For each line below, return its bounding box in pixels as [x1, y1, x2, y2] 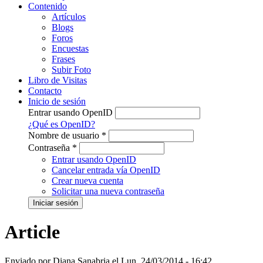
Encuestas [52, 43, 89, 53]
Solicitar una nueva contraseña [52, 186, 164, 196]
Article [5, 221, 60, 243]
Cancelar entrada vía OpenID [52, 164, 160, 175]
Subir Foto [52, 64, 91, 75]
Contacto [28, 85, 62, 96]
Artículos [52, 11, 86, 22]
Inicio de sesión [28, 96, 86, 106]
